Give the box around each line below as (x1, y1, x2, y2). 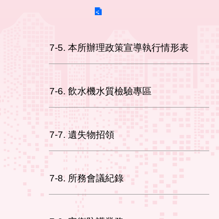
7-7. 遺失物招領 (49, 129, 114, 140)
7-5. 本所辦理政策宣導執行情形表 (49, 42, 189, 53)
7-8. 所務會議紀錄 (49, 173, 124, 183)
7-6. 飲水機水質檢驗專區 (49, 86, 152, 96)
